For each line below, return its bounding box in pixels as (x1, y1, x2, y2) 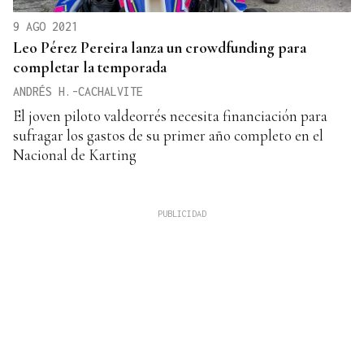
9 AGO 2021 (13, 19, 78, 34)
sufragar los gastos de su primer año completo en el (13, 126, 323, 145)
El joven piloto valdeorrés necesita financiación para (13, 106, 327, 126)
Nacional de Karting (13, 145, 136, 165)
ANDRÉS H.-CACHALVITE (13, 84, 143, 99)
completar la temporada (13, 58, 167, 77)
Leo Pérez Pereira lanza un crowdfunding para (13, 38, 306, 58)
